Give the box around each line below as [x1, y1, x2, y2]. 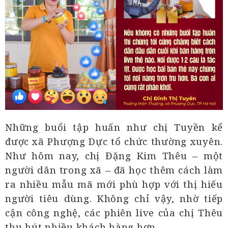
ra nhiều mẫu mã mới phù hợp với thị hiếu [5, 178, 223, 191]
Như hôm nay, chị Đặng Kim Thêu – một [5, 149, 223, 162]
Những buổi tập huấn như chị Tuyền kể [5, 121, 223, 134]
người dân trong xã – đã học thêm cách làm [5, 163, 223, 177]
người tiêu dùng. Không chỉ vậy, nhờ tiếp [5, 192, 223, 205]
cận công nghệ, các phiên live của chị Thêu [5, 206, 223, 219]
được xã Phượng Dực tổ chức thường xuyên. [5, 135, 223, 148]
